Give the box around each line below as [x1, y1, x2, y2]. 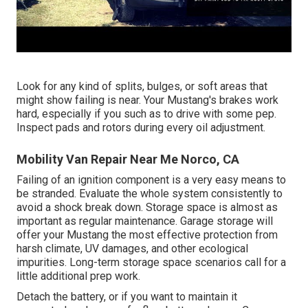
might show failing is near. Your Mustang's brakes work [16, 93, 278, 107]
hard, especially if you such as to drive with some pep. [16, 107, 276, 121]
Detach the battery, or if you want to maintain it [16, 290, 237, 304]
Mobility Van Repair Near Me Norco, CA [16, 152, 239, 167]
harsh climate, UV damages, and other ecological [16, 242, 248, 256]
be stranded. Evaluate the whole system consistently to [16, 187, 283, 201]
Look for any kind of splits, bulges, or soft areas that [16, 80, 267, 93]
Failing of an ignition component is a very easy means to [16, 173, 286, 187]
